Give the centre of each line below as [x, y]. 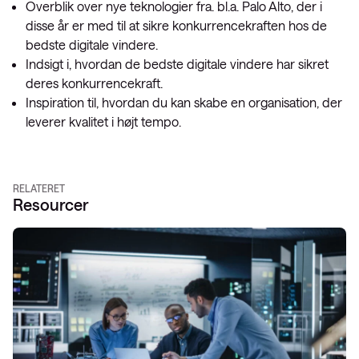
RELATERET [39, 188]
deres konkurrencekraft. [94, 83]
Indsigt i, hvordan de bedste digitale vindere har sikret [177, 64]
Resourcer [51, 204]
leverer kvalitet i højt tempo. [103, 121]
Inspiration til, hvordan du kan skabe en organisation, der [184, 102]
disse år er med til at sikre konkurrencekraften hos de [176, 25]
